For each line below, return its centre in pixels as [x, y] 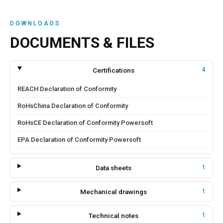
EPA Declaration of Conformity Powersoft [79, 140]
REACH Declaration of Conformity [67, 89]
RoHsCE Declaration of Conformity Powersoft [85, 123]
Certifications [113, 70]
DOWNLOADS [35, 23]
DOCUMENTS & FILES [82, 43]
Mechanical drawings [113, 192]
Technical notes [113, 216]
